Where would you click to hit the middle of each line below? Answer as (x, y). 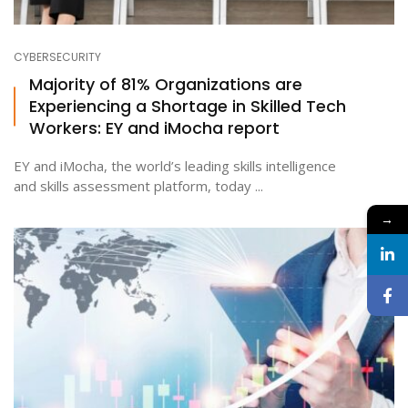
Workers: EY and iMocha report (154, 128)
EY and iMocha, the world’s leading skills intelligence (175, 166)
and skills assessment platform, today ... (138, 186)
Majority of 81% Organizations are (166, 84)
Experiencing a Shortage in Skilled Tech (188, 106)
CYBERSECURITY (57, 57)
